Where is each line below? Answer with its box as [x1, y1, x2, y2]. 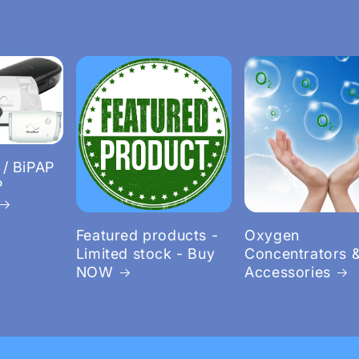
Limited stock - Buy [75, 244, 216, 262]
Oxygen [244, 226, 300, 244]
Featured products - [75, 226, 219, 244]
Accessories [244, 263, 331, 280]
